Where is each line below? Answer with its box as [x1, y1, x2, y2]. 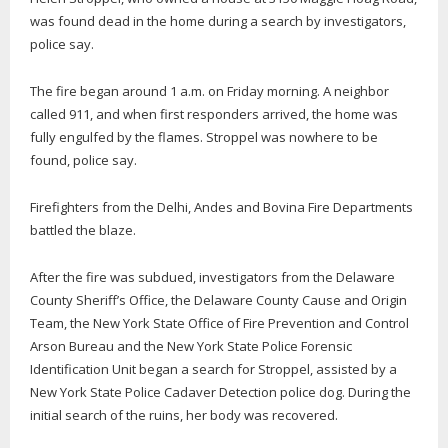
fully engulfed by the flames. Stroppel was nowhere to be [30, 127, 378, 146]
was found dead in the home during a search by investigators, [30, 11, 406, 30]
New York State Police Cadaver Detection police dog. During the [30, 382, 411, 401]
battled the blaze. [30, 220, 136, 239]
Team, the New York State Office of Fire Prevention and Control [30, 313, 409, 332]
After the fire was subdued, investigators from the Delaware [30, 267, 395, 286]
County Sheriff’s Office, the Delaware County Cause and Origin [30, 290, 407, 309]
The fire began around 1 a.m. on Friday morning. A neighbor [30, 81, 389, 100]
